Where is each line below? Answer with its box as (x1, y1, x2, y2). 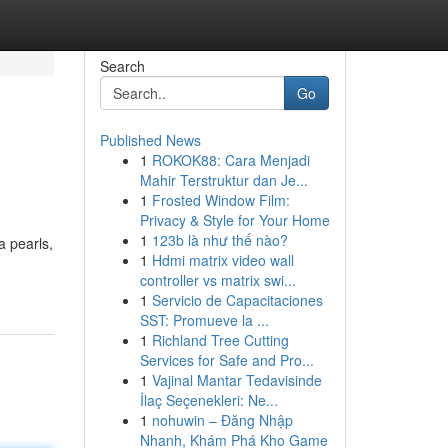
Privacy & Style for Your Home (139, 210, 330, 230)
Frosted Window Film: (151, 190, 290, 210)
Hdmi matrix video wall (151, 250, 294, 270)
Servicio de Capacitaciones (151, 290, 323, 310)
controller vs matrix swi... (139, 270, 296, 290)
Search (99, 56, 145, 76)
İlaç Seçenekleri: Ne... (139, 390, 278, 410)
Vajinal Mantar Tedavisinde (151, 370, 322, 390)
